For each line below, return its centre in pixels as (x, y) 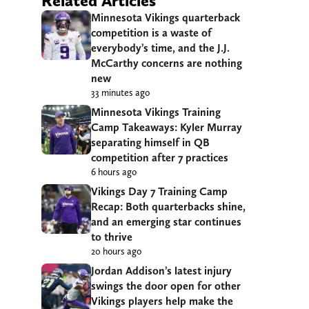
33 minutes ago (120, 93)
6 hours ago (114, 172)
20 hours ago (116, 251)
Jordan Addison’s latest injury (161, 271)
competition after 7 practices (160, 158)
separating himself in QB (150, 143)
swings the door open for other (166, 286)
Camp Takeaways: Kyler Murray (167, 128)
